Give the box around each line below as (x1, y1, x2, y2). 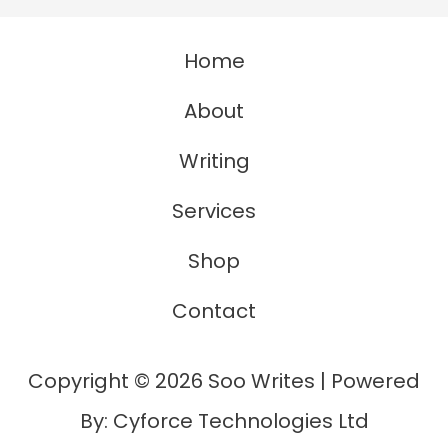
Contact (172, 297, 256, 325)
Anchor (59, 175, 133, 204)
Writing (178, 147, 250, 175)
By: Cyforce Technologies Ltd (79, 407, 369, 435)
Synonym (59, 95, 156, 124)
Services (172, 197, 256, 225)
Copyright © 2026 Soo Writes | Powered (28, 367, 420, 395)
